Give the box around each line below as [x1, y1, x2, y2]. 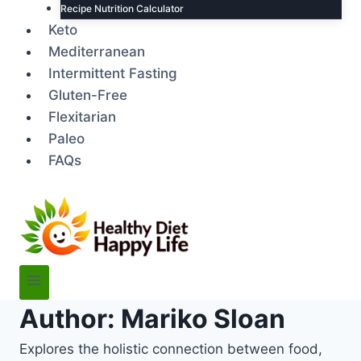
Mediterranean [48, 44, 145, 60]
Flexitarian [48, 109, 116, 126]
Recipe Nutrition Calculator [60, 2, 184, 15]
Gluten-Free [48, 87, 127, 104]
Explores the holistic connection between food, [19, 341, 322, 358]
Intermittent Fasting [48, 65, 177, 82]
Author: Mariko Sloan [19, 303, 285, 335]
